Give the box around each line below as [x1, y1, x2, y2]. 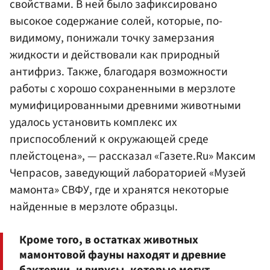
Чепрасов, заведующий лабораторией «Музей [10, 165, 246, 182]
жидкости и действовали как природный [10, 46, 220, 64]
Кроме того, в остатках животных [19, 231, 198, 248]
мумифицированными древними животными [10, 97, 241, 115]
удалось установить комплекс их [10, 114, 177, 131]
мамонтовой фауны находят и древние [19, 246, 226, 263]
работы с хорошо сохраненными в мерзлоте [10, 80, 236, 98]
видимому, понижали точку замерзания [10, 30, 215, 47]
